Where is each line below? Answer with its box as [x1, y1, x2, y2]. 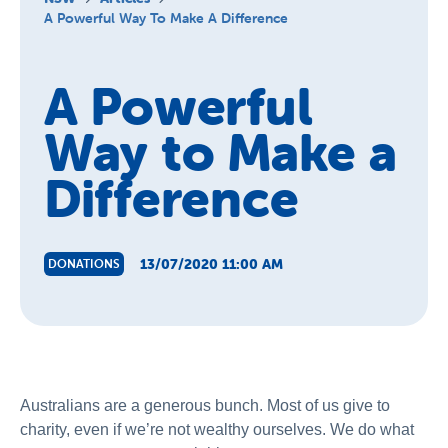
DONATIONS [48, 256, 120, 271]
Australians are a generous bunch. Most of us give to [20, 397, 390, 414]
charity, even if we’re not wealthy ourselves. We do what [20, 421, 414, 438]
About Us [20, 3, 86, 20]
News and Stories [20, 43, 146, 60]
